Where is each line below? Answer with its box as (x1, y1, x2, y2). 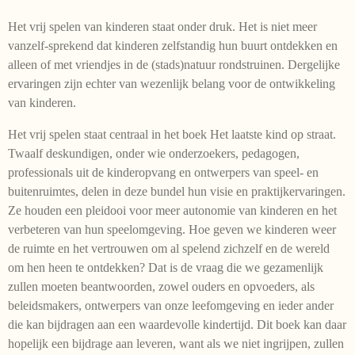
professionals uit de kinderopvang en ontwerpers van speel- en (8, 165, 319, 179)
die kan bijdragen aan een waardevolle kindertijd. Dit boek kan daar (8, 317, 346, 331)
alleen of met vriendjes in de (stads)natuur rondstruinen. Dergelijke (8, 57, 340, 71)
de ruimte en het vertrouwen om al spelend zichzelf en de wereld (8, 241, 330, 255)
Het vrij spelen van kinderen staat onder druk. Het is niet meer (8, 19, 317, 33)
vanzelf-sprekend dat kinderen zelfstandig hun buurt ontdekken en (8, 38, 338, 52)
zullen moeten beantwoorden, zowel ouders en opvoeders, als (8, 279, 315, 293)
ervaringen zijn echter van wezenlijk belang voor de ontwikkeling (8, 76, 335, 90)
